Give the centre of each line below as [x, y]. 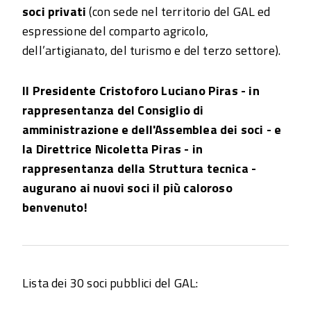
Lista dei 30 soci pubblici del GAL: [110, 283]
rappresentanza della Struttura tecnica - [140, 168]
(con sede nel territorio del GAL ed [180, 11]
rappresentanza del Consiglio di [113, 110]
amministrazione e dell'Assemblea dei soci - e [152, 129]
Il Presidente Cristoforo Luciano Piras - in [141, 90]
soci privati [56, 11]
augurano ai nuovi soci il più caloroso [127, 187]
